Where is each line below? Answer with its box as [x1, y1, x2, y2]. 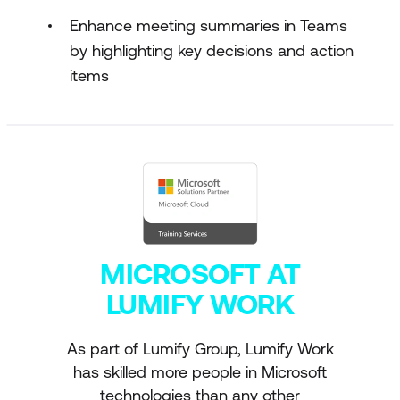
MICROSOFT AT [100, 256, 300, 290]
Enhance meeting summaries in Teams [70, 16, 347, 35]
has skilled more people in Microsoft [73, 362, 327, 381]
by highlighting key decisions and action [70, 41, 354, 60]
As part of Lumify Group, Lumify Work [66, 338, 334, 358]
